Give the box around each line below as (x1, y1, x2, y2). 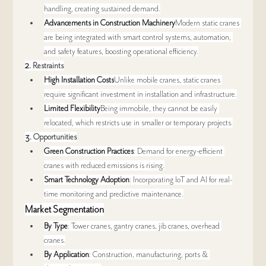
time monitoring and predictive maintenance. (44, 189, 184, 199)
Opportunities (33, 132, 77, 142)
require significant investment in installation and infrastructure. (44, 89, 237, 100)
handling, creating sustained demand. (44, 4, 161, 14)
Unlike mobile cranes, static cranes (114, 75, 221, 85)
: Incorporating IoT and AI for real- (129, 175, 233, 185)
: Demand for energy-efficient (134, 146, 223, 157)
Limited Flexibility (44, 103, 101, 114)
